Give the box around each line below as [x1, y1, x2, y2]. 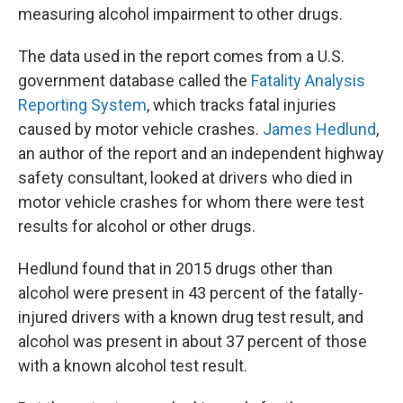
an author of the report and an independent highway [18, 144, 384, 163]
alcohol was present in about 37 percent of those [18, 332, 367, 351]
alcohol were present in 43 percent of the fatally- [18, 283, 363, 302]
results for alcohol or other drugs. [18, 217, 255, 236]
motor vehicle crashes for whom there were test [18, 193, 364, 211]
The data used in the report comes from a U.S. [18, 47, 345, 66]
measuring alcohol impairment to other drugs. [18, 4, 343, 23]
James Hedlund [263, 120, 376, 139]
